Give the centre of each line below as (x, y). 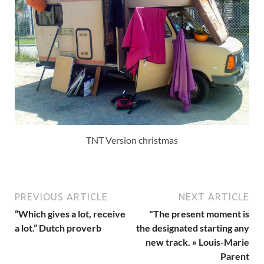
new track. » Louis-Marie (197, 242)
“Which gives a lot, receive (70, 214)
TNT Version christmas (132, 140)
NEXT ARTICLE (214, 197)
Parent (235, 256)
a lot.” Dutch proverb (58, 228)
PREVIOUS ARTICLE (61, 197)
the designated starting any (193, 228)
